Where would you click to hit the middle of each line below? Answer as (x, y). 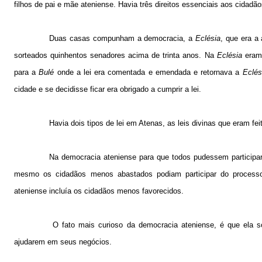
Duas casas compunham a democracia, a (123, 38)
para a (27, 72)
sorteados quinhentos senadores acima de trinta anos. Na (116, 55)
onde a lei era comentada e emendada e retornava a (148, 72)
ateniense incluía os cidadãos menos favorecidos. (99, 191)
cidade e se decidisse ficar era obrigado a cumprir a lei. (108, 89)
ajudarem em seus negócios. (63, 242)
